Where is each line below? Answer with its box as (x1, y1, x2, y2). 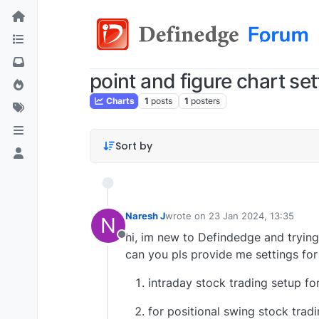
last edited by (164, 216, 225, 228)
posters (191, 95, 221, 107)
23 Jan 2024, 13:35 (209, 210, 294, 221)
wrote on (165, 210, 209, 221)
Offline (121, 235, 157, 249)
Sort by (115, 139, 152, 153)
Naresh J (125, 210, 165, 221)
